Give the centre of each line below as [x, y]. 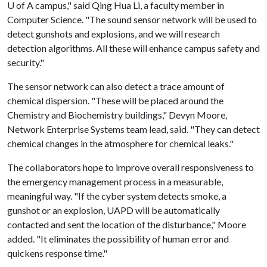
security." [26, 62]
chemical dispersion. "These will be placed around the [115, 100]
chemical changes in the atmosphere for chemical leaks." [120, 143]
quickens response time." [57, 253]
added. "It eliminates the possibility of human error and [118, 239]
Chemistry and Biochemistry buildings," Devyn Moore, [117, 115]
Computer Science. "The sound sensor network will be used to [132, 19]
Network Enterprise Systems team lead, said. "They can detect [133, 129]
